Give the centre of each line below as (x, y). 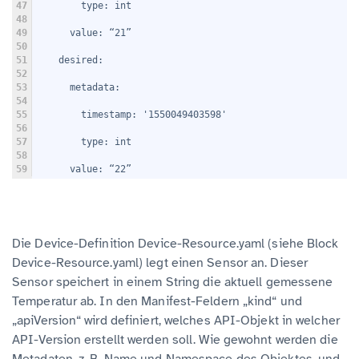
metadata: (78, 88)
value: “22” (84, 169)
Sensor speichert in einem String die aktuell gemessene (173, 282)
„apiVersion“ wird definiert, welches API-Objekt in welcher (176, 321)
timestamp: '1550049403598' (131, 115)
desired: (70, 61)
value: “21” (84, 33)
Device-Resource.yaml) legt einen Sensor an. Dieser (160, 263)
